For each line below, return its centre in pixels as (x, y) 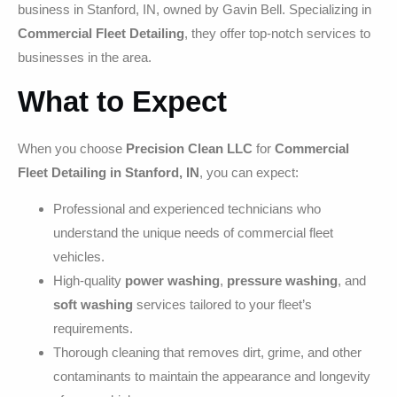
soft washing (93, 305)
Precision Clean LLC (189, 148)
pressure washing (282, 281)
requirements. (93, 329)
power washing (172, 281)
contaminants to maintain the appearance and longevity (212, 377)
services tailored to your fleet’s (222, 305)
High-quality (89, 281)
